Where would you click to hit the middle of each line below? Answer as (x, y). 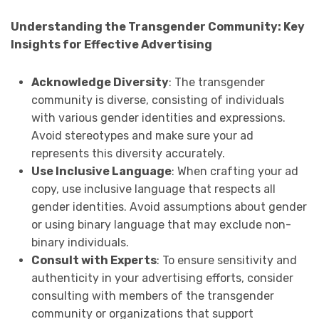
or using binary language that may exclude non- (161, 225)
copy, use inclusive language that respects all (153, 189)
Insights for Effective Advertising (111, 45)
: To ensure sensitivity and (226, 261)
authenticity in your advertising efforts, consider (162, 278)
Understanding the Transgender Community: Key (158, 27)
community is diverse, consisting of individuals (157, 100)
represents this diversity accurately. (128, 154)
